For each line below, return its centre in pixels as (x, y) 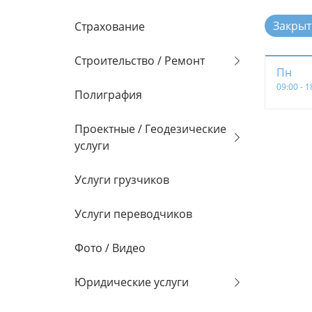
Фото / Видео (110, 248)
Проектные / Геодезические (150, 129)
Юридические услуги (132, 282)
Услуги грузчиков (122, 180)
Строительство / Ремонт (140, 61)
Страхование (110, 26)
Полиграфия (108, 95)
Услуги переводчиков (133, 214)
